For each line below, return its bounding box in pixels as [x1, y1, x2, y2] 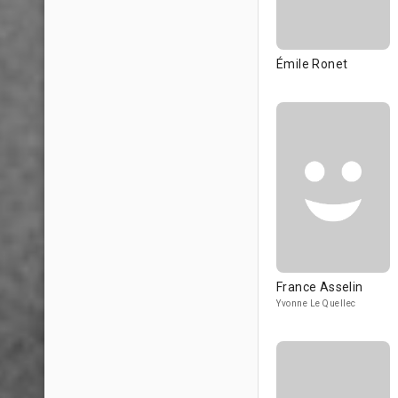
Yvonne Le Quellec [276, 298, 356, 308]
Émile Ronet [276, 57, 348, 71]
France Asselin [276, 280, 363, 294]
